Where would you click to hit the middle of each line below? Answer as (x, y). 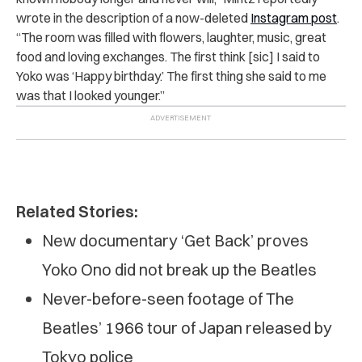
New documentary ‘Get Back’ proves (175, 240)
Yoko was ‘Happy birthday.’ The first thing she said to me (171, 76)
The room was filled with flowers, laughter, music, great (174, 37)
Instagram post (294, 17)
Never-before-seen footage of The (168, 298)
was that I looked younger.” (90, 95)
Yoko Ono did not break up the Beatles (179, 269)
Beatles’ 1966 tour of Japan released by (187, 327)
